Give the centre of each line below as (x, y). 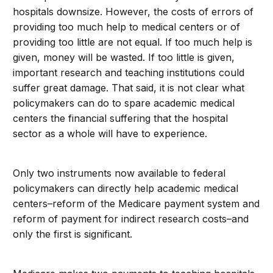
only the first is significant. (73, 234)
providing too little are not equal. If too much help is (133, 42)
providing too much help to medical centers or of (127, 27)
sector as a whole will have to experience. (110, 133)
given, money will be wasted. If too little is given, (124, 57)
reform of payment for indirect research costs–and (131, 219)
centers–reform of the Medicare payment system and (136, 204)
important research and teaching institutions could (129, 73)
